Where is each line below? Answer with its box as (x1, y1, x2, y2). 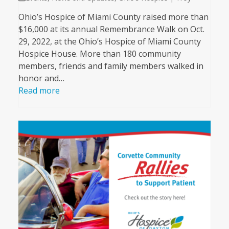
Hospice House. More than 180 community (18, 48, 181, 60)
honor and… (18, 73, 64, 84)
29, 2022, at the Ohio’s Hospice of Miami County (18, 36, 201, 48)
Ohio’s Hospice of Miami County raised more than (18, 11, 209, 23)
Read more (18, 85, 60, 97)
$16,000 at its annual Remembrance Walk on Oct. (18, 24, 204, 35)
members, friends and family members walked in (18, 60, 203, 72)
